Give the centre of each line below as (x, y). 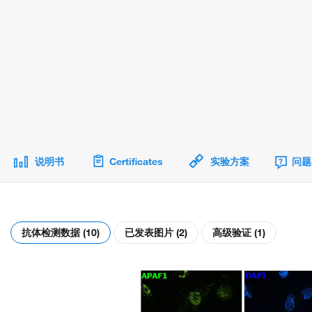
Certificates (136, 162)
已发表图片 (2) (156, 233)
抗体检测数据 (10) (61, 233)
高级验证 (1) (239, 233)
